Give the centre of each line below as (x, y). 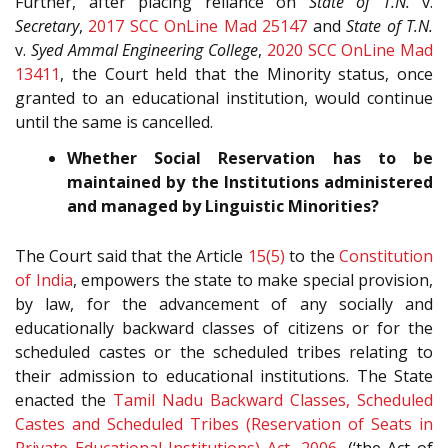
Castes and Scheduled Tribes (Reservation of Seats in (224, 424)
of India (44, 280)
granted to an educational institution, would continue (224, 97)
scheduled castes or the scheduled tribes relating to (224, 352)
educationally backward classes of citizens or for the (224, 328)
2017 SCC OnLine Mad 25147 (198, 25)
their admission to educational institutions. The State (224, 376)
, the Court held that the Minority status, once (246, 73)
